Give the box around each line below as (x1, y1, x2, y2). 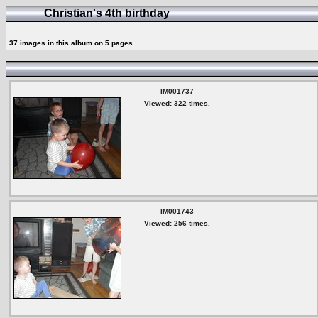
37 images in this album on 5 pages (9, 39, 133, 47)
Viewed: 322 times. (143, 99, 210, 107)
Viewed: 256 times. (143, 219, 210, 227)
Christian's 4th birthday (41, 7, 172, 19)
